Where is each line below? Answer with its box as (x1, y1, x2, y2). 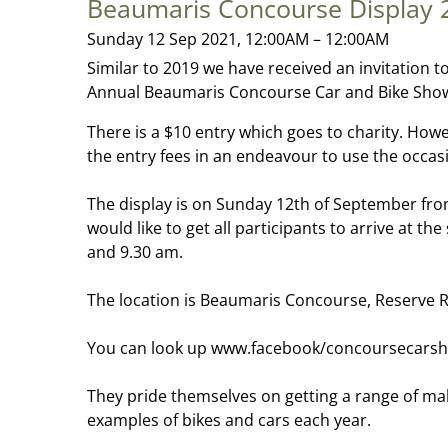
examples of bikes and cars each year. (87, 409, 371, 432)
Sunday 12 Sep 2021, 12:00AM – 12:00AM (87, 28, 389, 51)
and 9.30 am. (87, 241, 183, 264)
